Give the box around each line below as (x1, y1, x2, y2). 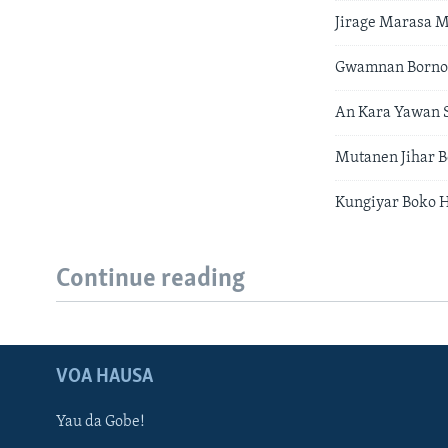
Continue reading (56, 266, 245, 294)
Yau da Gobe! (56, 413, 145, 430)
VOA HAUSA (56, 366, 153, 387)
